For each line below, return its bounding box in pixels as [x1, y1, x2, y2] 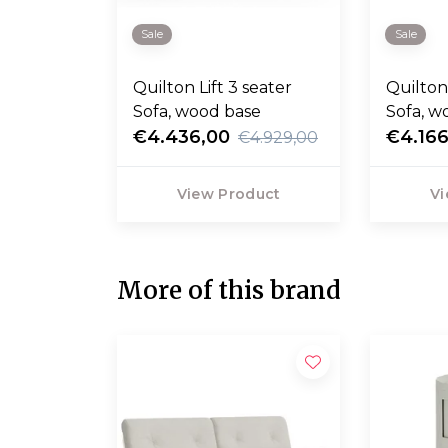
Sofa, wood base [133, 102, 261, 122]
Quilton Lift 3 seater [133, 78, 292, 98]
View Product [176, 185, 281, 204]
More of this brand [117, 275, 341, 307]
